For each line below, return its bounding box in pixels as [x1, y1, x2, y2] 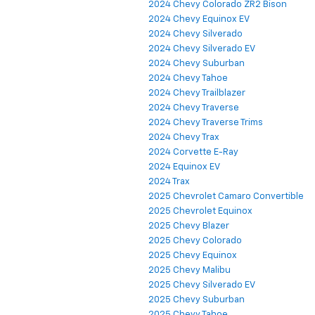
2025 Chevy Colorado [148, 236, 242, 245]
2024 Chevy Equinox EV [148, 14, 250, 24]
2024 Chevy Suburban [148, 58, 245, 68]
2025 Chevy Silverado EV [148, 280, 255, 290]
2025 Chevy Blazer [148, 221, 229, 231]
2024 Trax [148, 176, 190, 186]
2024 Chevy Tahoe [148, 73, 228, 83]
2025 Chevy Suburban [148, 295, 245, 304]
